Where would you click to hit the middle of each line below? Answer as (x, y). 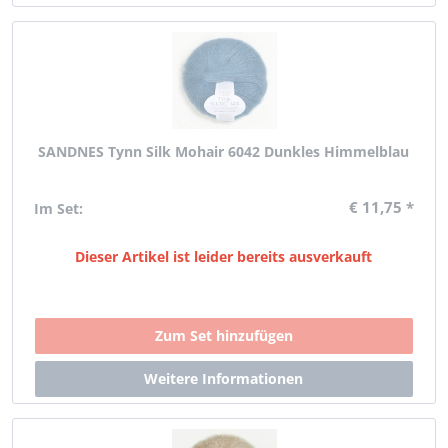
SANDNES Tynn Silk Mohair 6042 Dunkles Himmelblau (224, 151)
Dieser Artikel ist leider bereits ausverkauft (224, 256)
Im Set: (59, 208)
